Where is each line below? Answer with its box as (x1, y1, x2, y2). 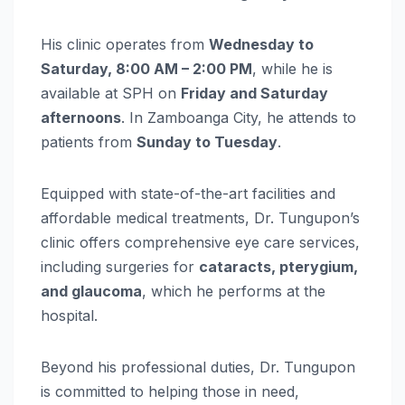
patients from (41, 132, 137, 151)
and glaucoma (41, 281, 142, 300)
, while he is (252, 59, 333, 78)
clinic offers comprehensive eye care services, (41, 232, 360, 251)
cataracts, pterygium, (199, 257, 358, 276)
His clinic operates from (41, 34, 209, 53)
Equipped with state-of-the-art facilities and (41, 184, 335, 202)
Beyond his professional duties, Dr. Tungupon (41, 357, 355, 376)
